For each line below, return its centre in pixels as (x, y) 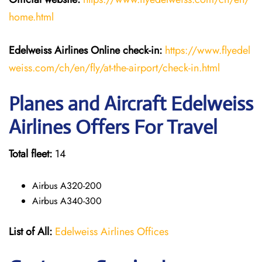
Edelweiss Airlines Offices (112, 232)
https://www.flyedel (208, 50)
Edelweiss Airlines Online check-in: (87, 50)
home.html (31, 17)
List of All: (30, 232)
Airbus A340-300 (67, 201)
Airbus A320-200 (67, 186)
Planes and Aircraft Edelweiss (131, 104)
